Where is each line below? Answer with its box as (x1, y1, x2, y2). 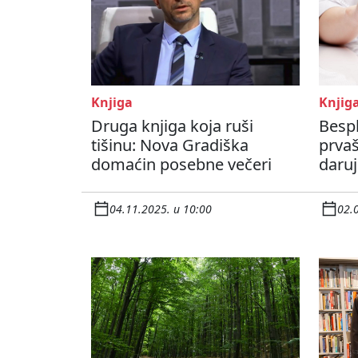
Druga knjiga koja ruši (91, 115, 253, 137)
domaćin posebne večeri (91, 153, 272, 176)
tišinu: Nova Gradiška (91, 134, 249, 157)
